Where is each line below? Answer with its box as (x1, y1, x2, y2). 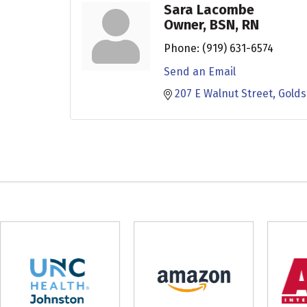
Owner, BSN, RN (164, 16, 259, 33)
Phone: (164, 41, 199, 55)
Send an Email (164, 64, 236, 78)
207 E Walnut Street (175, 86, 273, 100)
